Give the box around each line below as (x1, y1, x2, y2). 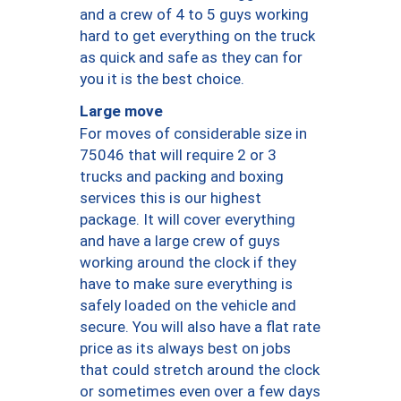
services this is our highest (80, 188, 261, 207)
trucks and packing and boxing (80, 166, 284, 185)
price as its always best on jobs (80, 338, 291, 357)
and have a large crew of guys (80, 231, 280, 250)
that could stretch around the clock (80, 360, 320, 379)
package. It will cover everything (80, 209, 295, 228)
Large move (80, 102, 163, 121)
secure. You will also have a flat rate (80, 317, 320, 336)
